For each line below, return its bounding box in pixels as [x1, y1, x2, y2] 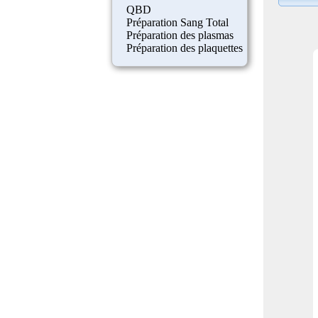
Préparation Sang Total [126, 16, 229, 28]
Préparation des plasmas [126, 28, 234, 41]
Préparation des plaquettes [126, 41, 243, 54]
